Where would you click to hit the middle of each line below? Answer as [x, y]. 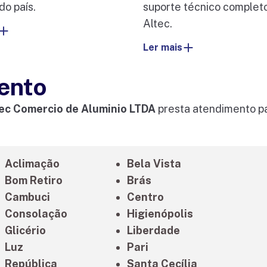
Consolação [36, 214]
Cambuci [28, 197]
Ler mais [162, 48]
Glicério [26, 231]
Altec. [157, 24]
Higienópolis [160, 214]
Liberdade [154, 231]
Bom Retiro [34, 181]
